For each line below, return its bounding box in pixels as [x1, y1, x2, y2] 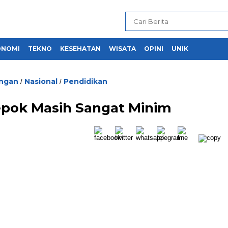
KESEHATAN [60, 45, 101, 52]
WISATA [109, 45, 136, 52]
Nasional [24, 77, 58, 86]
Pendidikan [64, 77, 107, 86]
